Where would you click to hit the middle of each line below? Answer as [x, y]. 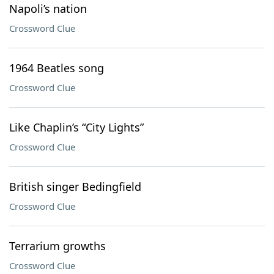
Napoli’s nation [48, 9]
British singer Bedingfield [75, 187]
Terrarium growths [57, 246]
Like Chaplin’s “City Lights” [76, 127]
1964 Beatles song [57, 68]
